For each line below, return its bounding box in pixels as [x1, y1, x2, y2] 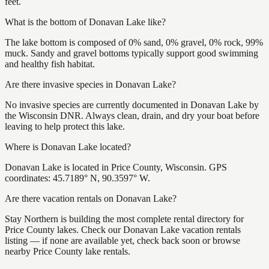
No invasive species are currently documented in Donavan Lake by [5, 99, 259, 110]
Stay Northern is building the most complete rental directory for [5, 213, 244, 224]
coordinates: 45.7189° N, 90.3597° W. [5, 172, 150, 183]
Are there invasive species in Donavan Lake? [5, 79, 176, 89]
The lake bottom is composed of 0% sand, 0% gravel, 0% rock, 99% [5, 37, 263, 47]
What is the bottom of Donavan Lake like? [5, 16, 166, 27]
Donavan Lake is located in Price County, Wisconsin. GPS [5, 162, 227, 172]
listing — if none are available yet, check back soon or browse [5, 235, 240, 246]
